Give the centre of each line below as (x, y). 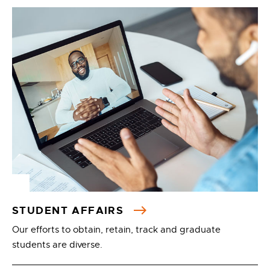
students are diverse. (58, 245)
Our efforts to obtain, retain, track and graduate (116, 230)
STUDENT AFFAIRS (70, 210)
